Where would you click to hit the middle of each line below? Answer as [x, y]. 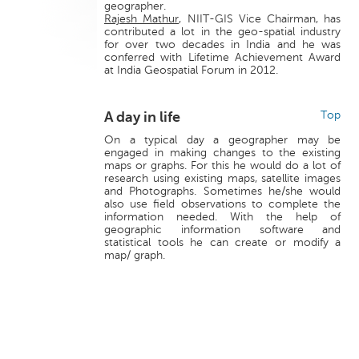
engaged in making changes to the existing [222, 153]
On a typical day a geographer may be [222, 140]
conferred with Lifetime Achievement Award [222, 58]
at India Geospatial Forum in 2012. [191, 71]
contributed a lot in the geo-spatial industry [222, 32]
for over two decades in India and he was [222, 45]
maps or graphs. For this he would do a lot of [222, 166]
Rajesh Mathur [141, 19]
